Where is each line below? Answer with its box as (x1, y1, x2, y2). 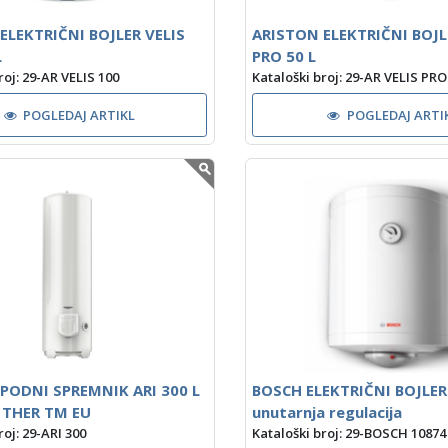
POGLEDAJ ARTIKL (23, 105, 136, 124)
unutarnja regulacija (252, 402, 403, 423)
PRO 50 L (252, 45, 317, 66)
